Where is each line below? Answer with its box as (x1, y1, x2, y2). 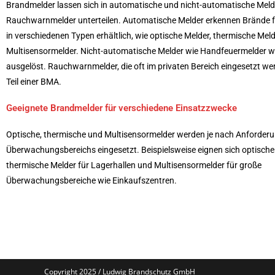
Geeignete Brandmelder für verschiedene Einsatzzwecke (6, 102, 237, 114)
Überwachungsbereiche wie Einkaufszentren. (6, 175, 177, 185)
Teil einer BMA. (6, 76, 61, 87)
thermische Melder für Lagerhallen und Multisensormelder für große (6, 160, 261, 170)
